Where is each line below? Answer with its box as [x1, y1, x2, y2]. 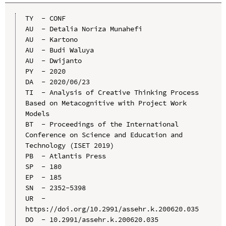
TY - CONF [25, 13, 66, 23]
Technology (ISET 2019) [25, 140, 114, 150]
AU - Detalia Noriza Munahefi [25, 24, 142, 33]
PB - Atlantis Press [25, 151, 106, 160]
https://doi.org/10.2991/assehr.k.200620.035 [25, 204, 199, 213]
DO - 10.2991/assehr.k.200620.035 [25, 214, 158, 224]
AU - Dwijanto [25, 55, 82, 65]
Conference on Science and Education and [25, 130, 183, 139]
